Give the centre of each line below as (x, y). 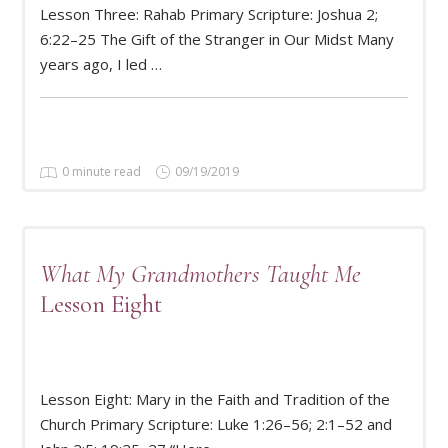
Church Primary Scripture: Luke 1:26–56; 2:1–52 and (216, 423)
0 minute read (101, 172)
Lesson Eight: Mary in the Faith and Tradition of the (215, 398)
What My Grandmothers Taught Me (200, 274)
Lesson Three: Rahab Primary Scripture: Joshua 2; (209, 14)
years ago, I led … (101, 64)
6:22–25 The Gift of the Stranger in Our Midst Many (217, 39)
